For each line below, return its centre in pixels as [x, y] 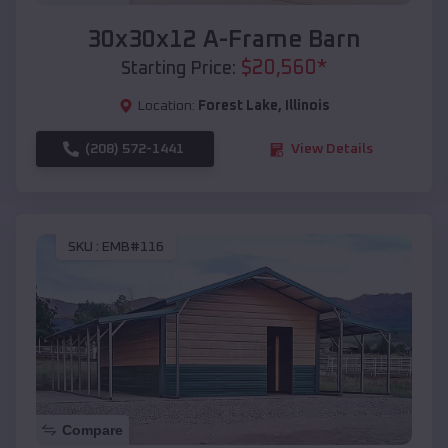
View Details [332, 149]
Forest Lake [237, 106]
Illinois [307, 106]
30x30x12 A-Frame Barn [224, 40]
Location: [166, 106]
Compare [92, 430]
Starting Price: [178, 69]
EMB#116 [133, 246]
